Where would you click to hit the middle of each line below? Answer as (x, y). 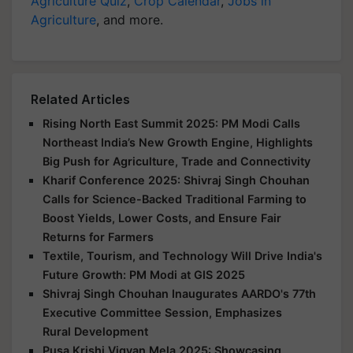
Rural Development (95, 331)
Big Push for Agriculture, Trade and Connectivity (176, 161)
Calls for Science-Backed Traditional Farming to (175, 199)
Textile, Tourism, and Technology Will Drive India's (182, 256)
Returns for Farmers (98, 237)
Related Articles (80, 99)
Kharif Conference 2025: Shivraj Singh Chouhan (176, 180)
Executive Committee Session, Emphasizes (162, 312)
